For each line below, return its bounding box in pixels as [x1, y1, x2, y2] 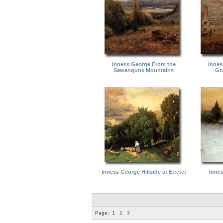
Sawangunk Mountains [113, 67, 174, 73]
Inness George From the [111, 61, 176, 67]
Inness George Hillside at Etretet [101, 168, 186, 175]
